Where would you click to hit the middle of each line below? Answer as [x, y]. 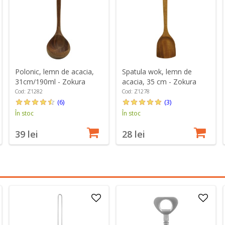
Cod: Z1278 [136, 91]
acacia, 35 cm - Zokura [159, 82]
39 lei [26, 134]
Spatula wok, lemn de [157, 72]
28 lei [133, 134]
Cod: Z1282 [29, 91]
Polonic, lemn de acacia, [54, 72]
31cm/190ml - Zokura [50, 82]
